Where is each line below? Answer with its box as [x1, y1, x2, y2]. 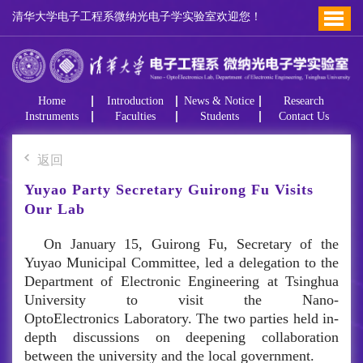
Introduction [107, 95, 164, 108]
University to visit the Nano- [24, 292, 339, 309]
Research [284, 95, 325, 108]
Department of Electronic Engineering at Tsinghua [24, 273, 339, 290]
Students [199, 110, 239, 123]
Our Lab [24, 201, 85, 218]
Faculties [115, 110, 156, 123]
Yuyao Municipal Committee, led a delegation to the [24, 254, 339, 271]
